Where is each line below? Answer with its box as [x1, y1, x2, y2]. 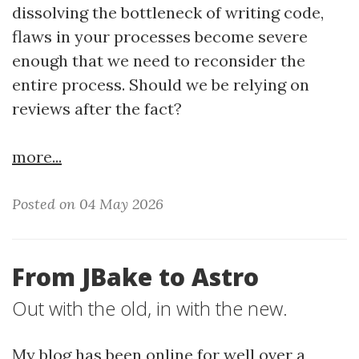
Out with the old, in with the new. [12, 295, 288, 321]
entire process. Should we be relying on [12, 75, 309, 95]
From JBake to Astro [12, 260, 259, 293]
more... [12, 147, 62, 167]
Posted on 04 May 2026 [12, 195, 163, 213]
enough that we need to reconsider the [12, 50, 305, 71]
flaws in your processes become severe [12, 26, 308, 46]
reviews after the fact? [12, 99, 182, 119]
